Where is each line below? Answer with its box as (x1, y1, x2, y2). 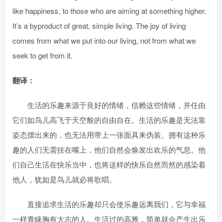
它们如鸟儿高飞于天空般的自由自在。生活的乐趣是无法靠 (12, 114, 206, 125)
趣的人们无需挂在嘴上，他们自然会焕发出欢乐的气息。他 (12, 144, 206, 155)
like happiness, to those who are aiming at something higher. (12, 5, 206, 16)
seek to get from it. (12, 50, 72, 60)
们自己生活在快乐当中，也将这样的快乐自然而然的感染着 (12, 159, 206, 169)
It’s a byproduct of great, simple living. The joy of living (12, 20, 186, 31)
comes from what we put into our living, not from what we (12, 35, 196, 46)
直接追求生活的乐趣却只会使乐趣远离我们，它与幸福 (12, 199, 206, 209)
